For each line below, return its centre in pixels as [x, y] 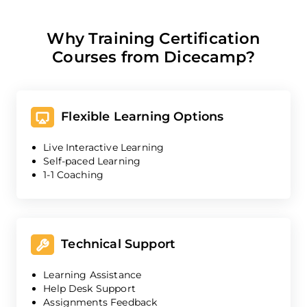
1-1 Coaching [74, 174]
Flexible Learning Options [139, 116]
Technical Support [115, 244]
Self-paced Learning [92, 161]
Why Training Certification [153, 38]
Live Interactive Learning [104, 147]
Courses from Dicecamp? [153, 57]
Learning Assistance [93, 274]
